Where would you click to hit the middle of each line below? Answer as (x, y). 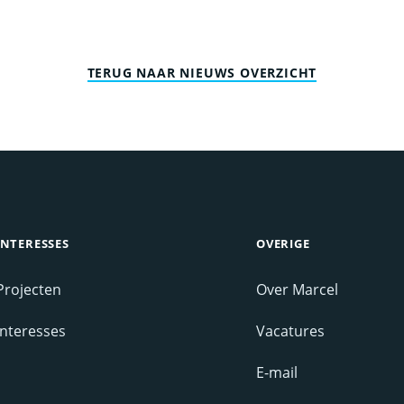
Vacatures (290, 331)
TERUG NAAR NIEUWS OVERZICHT (202, 73)
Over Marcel (297, 290)
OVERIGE (283, 244)
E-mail (277, 373)
